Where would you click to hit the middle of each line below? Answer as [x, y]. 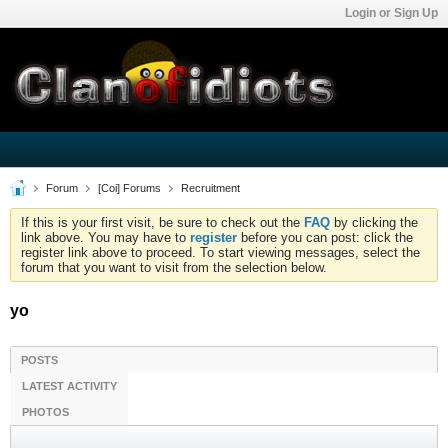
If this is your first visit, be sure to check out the [162, 222]
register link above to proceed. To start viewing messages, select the [220, 252]
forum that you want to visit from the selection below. [174, 267]
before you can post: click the [325, 237]
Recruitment [210, 188]
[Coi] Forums [129, 188]
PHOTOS [45, 412]
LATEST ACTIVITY [69, 386]
